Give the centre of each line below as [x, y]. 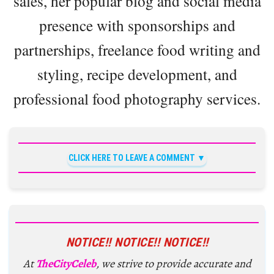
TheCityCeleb [66, 263]
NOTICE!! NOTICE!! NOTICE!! [137, 242]
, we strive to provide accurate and [173, 263]
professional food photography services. [137, 98]
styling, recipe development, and [137, 74]
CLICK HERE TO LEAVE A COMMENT [132, 157]
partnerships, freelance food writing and [137, 49]
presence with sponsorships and [137, 25]
